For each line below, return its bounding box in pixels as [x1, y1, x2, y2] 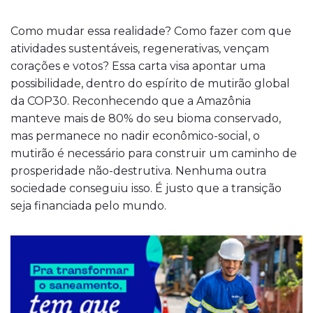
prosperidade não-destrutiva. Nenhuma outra [10, 164, 266, 177]
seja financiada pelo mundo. [10, 199, 166, 212]
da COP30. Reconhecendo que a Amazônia [10, 94, 251, 108]
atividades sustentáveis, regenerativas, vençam [10, 42, 269, 55]
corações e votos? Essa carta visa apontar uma [10, 59, 265, 73]
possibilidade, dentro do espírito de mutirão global [10, 77, 290, 90]
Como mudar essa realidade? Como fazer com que [10, 24, 291, 38]
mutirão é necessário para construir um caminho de [10, 147, 297, 160]
